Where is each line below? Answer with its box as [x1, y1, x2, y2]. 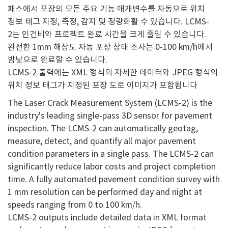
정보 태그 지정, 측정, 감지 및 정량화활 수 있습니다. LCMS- [8, 17, 209, 26]
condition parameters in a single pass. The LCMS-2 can [8, 149, 214, 159]
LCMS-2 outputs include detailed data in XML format [8, 213, 207, 222]
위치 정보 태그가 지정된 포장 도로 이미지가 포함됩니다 [8, 80, 197, 90]
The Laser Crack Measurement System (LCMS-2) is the [8, 98, 212, 108]
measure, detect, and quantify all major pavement [8, 136, 196, 146]
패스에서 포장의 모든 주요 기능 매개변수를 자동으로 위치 [8, 4, 205, 14]
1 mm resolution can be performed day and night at [8, 187, 202, 197]
